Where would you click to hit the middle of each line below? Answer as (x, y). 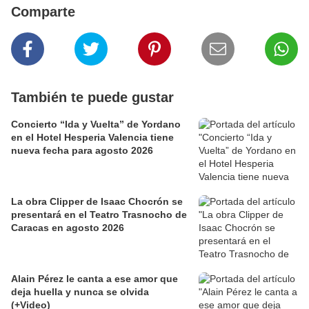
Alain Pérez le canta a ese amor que (94, 279)
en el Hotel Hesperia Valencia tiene (92, 138)
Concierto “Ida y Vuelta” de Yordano (96, 124)
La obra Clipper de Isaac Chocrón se (97, 202)
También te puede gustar (92, 98)
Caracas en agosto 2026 (68, 228)
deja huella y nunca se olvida (80, 292)
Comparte (43, 12)
